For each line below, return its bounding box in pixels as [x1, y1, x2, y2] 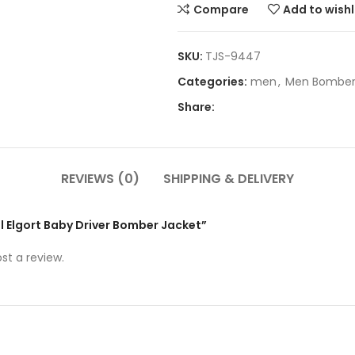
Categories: [177, 74, 247, 90]
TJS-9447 [205, 48, 261, 65]
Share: [177, 99, 215, 116]
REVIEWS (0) [61, 170, 139, 189]
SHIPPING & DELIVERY [163, 170, 294, 189]
